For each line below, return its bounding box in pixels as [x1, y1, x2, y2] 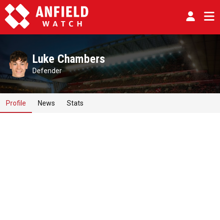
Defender [32, 67, 62, 75]
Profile [6, 99, 26, 107]
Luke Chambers [32, 52, 105, 66]
